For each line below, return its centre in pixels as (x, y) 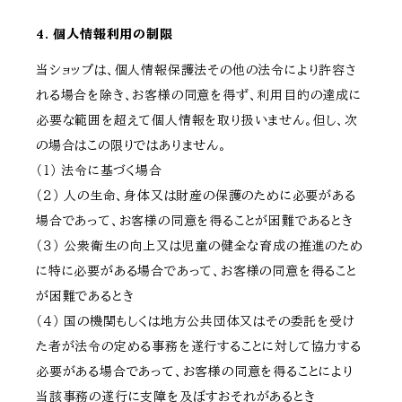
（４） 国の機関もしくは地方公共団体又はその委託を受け (196, 322)
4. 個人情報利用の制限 (105, 35)
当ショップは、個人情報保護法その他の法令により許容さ (197, 70)
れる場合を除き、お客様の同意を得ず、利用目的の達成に (199, 96)
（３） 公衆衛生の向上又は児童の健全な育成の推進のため (200, 246)
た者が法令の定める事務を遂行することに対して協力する (199, 347)
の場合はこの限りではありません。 (131, 146)
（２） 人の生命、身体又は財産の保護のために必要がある (196, 196)
